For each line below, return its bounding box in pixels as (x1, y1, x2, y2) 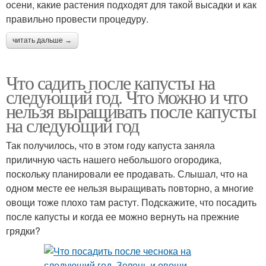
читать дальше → (12, 36, 72, 45)
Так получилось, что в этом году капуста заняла (6, 138, 215, 153)
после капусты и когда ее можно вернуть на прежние (6, 210, 239, 224)
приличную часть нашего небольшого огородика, (6, 153, 221, 167)
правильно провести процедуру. (6, 12, 148, 26)
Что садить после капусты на (6, 69, 215, 96)
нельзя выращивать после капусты (6, 98, 256, 124)
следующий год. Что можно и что (6, 84, 247, 110)
